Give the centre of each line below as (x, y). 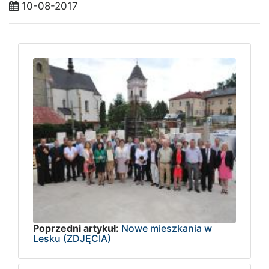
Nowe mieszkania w (167, 228)
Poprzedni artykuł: (76, 228)
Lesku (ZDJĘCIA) (72, 239)
